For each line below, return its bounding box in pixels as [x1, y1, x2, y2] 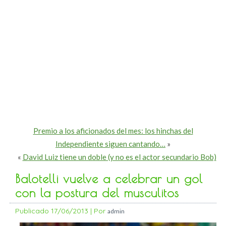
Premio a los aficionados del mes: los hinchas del [33, 126, 193, 136]
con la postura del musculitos [15, 186, 180, 200]
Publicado [15, 206, 49, 216]
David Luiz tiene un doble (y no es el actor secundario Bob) [22, 152, 216, 162]
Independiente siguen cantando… [55, 139, 165, 149]
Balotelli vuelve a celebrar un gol [15, 172, 203, 186]
